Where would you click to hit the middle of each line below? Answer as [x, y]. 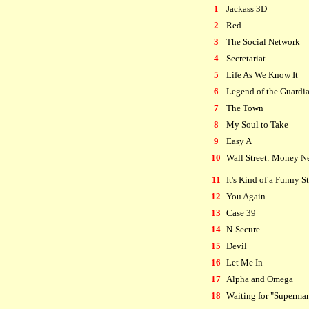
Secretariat [246, 58]
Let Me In [245, 262]
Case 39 [241, 213]
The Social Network [263, 42]
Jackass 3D [247, 9]
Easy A [239, 141]
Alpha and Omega [260, 279]
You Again [246, 196]
